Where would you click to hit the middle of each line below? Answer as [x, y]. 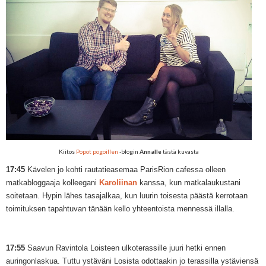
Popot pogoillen [97, 152]
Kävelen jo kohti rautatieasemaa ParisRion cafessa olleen [126, 170]
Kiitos [67, 152]
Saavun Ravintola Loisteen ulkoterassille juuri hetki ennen [125, 248]
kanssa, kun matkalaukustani [189, 183]
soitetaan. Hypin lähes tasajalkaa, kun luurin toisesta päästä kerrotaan [127, 196]
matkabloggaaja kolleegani [53, 183]
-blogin [129, 152]
